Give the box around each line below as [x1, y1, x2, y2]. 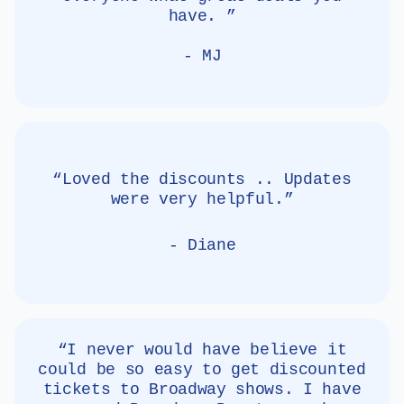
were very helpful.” [110, 189, 294, 208]
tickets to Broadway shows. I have [42, 380, 362, 399]
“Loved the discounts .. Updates [52, 170, 352, 188]
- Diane [168, 236, 236, 255]
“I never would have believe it [57, 340, 347, 359]
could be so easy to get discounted [38, 360, 366, 379]
